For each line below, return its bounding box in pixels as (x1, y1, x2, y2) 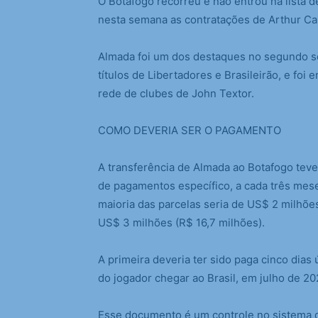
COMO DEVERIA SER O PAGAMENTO (98, 124, 281, 137)
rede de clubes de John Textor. (98, 87, 254, 100)
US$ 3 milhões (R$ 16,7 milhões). (98, 216, 265, 229)
